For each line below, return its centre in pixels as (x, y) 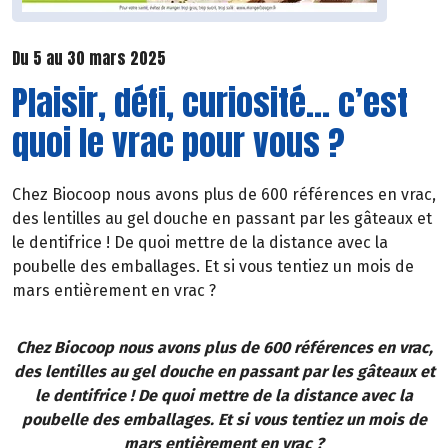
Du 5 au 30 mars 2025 (89, 58)
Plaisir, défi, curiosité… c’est (210, 102)
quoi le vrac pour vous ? (178, 142)
